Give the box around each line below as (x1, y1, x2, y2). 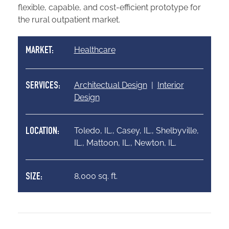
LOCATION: (26, 126, 59, 137)
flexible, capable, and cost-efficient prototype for (18, 2, 201, 12)
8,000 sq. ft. (74, 171, 118, 181)
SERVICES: (26, 81, 60, 91)
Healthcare (74, 44, 116, 55)
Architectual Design (74, 80, 147, 90)
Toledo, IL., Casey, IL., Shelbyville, (74, 125, 199, 135)
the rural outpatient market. (18, 14, 120, 25)
